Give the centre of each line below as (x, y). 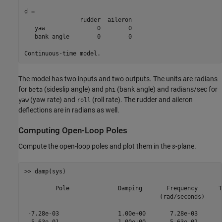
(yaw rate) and (53, 100)
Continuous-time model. (62, 53)
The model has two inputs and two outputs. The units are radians (118, 79)
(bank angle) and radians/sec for (166, 89)
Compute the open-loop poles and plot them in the (95, 146)
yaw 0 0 (78, 28)
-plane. (186, 146)
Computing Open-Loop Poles (73, 131)
